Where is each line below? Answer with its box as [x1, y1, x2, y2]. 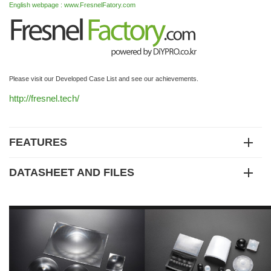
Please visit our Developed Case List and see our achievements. [9, 75, 198, 83]
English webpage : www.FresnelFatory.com [9, 1, 135, 9]
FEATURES [9, 136, 67, 149]
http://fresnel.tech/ [9, 93, 79, 104]
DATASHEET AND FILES [9, 166, 134, 179]
